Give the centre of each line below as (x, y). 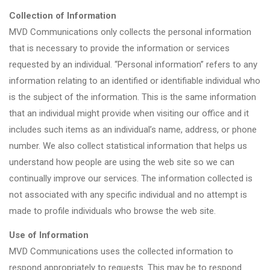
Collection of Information (63, 15)
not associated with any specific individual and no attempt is (128, 194)
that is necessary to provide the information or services (119, 48)
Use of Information (49, 235)
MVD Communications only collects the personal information (130, 32)
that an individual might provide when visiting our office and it (129, 113)
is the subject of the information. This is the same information (133, 97)
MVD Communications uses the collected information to (121, 251)
